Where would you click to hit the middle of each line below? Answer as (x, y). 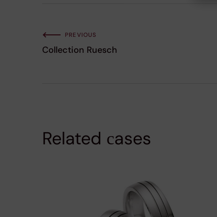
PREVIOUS (81, 35)
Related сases (97, 138)
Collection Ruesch (80, 50)
